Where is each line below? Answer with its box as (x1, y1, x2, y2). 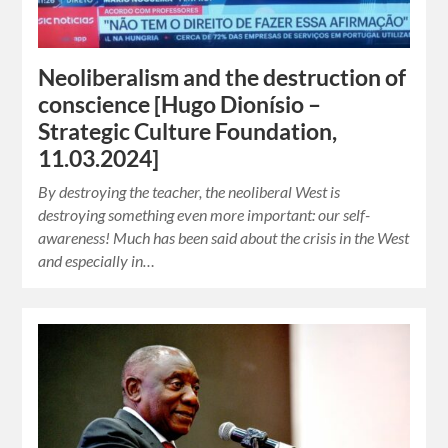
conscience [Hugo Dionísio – (38, 91, 322, 119)
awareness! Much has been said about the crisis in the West (38, 228, 410, 248)
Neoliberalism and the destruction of (38, 64, 407, 92)
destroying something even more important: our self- (38, 205, 371, 225)
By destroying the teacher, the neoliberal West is (38, 182, 341, 202)
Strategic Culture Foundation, (38, 118, 338, 146)
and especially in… (38, 251, 156, 271)
